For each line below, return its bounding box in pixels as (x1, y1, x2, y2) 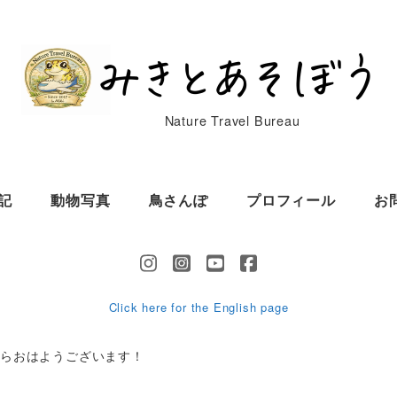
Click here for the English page (108, 298, 289, 315)
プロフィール (245, 189, 336, 210)
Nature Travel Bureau (164, 111, 300, 130)
